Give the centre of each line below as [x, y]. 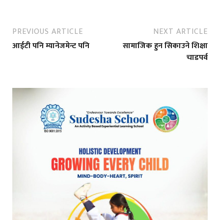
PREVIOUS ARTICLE [48, 32]
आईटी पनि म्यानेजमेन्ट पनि [51, 46]
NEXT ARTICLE [180, 32]
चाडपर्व [197, 58]
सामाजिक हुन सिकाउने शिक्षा [165, 46]
